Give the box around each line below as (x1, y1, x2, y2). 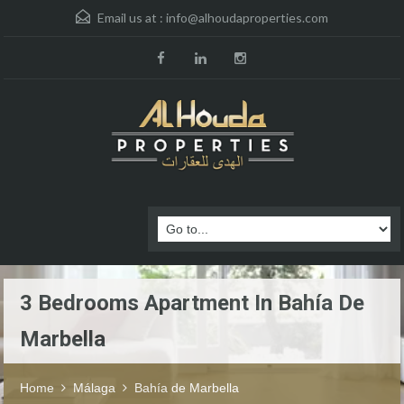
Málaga (73, 381, 115, 396)
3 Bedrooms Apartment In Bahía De (20, 290, 364, 317)
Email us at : (95, 10, 166, 25)
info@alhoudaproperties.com (166, 10, 328, 25)
